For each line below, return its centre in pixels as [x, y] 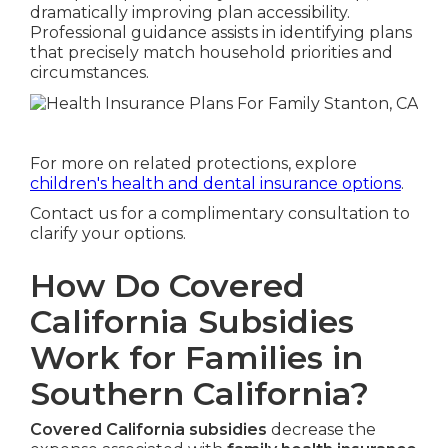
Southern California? [199, 393]
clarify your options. [107, 233]
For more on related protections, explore [193, 163]
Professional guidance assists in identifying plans [220, 33]
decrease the [321, 429]
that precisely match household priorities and [211, 53]
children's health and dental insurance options [215, 183]
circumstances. [89, 73]
